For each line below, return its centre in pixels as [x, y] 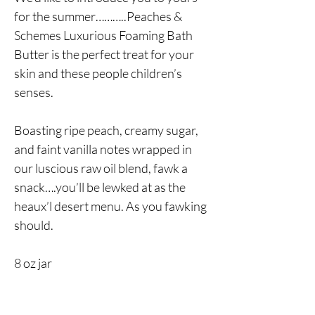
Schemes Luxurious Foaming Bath [103, 36]
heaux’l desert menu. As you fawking [110, 206]
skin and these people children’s [98, 73]
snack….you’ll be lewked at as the [100, 187]
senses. [34, 92]
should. [34, 225]
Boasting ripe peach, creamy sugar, [106, 130]
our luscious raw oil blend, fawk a [101, 168]
